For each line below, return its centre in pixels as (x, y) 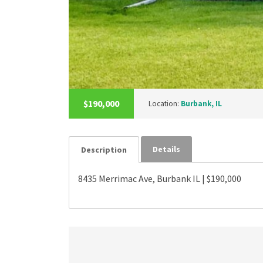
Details (166, 149)
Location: (165, 104)
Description (104, 150)
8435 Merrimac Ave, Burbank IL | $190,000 (160, 179)
